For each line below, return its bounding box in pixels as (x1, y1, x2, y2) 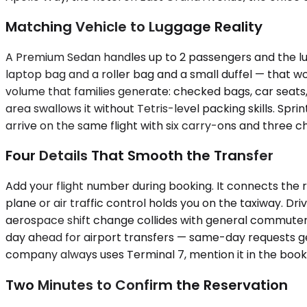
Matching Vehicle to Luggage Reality (5, 17, 262, 37)
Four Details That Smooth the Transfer (5, 146, 273, 166)
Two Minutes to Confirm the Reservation (5, 275, 288, 295)
